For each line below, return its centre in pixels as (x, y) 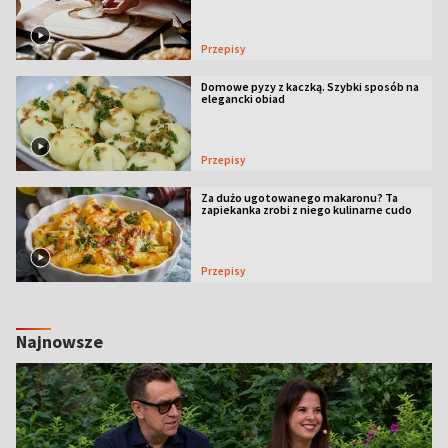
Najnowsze (59, 341)
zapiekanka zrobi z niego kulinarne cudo (306, 209)
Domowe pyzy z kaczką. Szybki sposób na (309, 86)
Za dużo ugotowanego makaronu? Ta (299, 197)
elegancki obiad (242, 98)
